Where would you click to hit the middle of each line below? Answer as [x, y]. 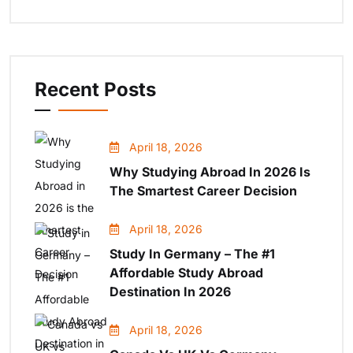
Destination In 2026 [170, 291]
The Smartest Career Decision [203, 190]
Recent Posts [95, 89]
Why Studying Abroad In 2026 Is [210, 171]
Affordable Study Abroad [186, 272]
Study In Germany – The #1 [192, 253]
